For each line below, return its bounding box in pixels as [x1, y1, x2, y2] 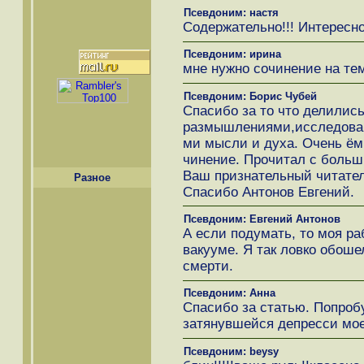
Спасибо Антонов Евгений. [182, 184, 354, 200]
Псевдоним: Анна [183, 287, 275, 300]
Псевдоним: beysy [183, 344, 279, 357]
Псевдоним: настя [183, 6, 279, 19]
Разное [74, 171, 110, 184]
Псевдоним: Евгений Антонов [183, 212, 340, 225]
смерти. [182, 258, 233, 274]
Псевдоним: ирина [183, 48, 281, 61]
